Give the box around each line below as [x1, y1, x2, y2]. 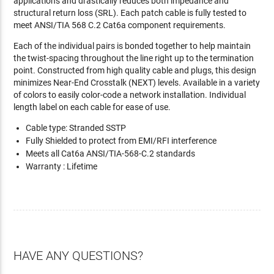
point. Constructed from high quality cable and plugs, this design [13, 65, 257, 75]
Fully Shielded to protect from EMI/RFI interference [26, 136, 217, 146]
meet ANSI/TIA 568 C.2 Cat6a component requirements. [13, 20, 226, 30]
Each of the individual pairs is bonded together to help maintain [13, 41, 251, 51]
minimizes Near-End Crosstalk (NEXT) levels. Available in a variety [13, 78, 261, 87]
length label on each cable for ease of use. [13, 102, 171, 112]
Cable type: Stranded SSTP [26, 123, 127, 133]
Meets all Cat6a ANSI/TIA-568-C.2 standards [26, 149, 196, 158]
